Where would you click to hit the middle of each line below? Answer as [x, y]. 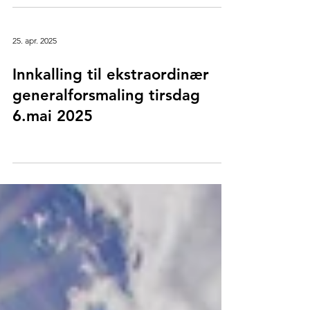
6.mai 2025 [53, 116]
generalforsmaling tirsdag [106, 95]
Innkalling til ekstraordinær [111, 74]
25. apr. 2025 [35, 40]
